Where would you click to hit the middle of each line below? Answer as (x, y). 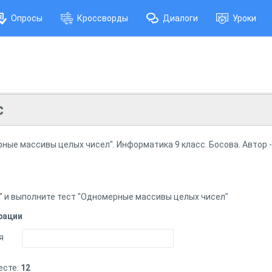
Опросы (27, 18)
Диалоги (180, 18)
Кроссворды (103, 18)
